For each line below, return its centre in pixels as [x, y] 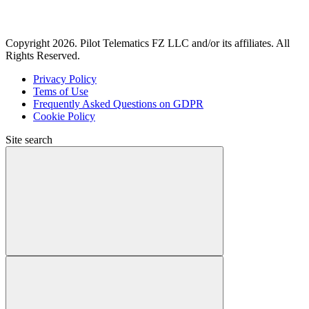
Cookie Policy [64, 116]
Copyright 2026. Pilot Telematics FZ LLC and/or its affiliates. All [148, 43]
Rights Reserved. [43, 55]
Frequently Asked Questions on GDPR [118, 103]
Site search [29, 139]
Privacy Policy [65, 79]
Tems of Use [61, 91]
